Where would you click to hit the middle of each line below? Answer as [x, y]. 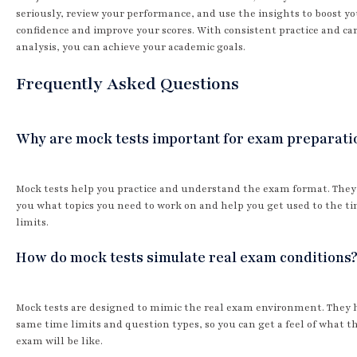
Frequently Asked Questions [127, 84]
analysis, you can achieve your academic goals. [131, 47]
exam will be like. [59, 341]
